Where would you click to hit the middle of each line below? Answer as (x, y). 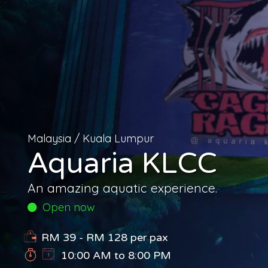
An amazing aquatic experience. (122, 188)
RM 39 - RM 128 (84, 237)
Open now (66, 207)
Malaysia (49, 138)
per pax (148, 237)
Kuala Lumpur (118, 138)
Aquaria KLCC (122, 164)
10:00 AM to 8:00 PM (116, 255)
